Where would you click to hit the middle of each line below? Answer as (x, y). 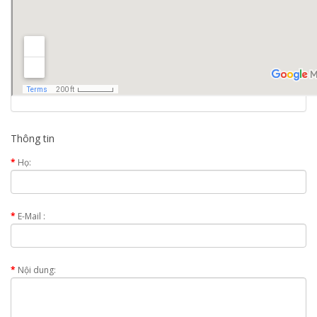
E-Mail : (31, 216)
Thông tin (33, 138)
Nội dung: (37, 270)
